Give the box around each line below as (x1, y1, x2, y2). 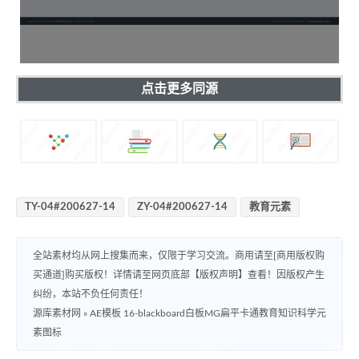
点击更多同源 (141, 82, 218, 95)
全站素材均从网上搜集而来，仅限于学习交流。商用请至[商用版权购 (33, 251, 325, 261)
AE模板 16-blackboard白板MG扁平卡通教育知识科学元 (90, 309, 326, 319)
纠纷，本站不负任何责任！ (33, 289, 148, 300)
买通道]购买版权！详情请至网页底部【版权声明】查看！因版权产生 (33, 270, 325, 280)
